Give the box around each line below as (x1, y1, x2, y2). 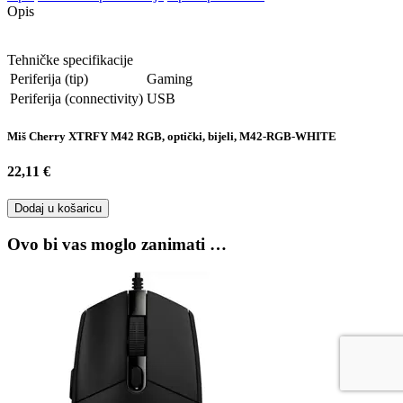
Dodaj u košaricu (14, 201, 102, 216)
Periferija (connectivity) (10, 90, 143, 106)
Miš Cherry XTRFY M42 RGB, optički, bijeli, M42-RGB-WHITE (7, 130, 336, 144)
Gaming (147, 70, 193, 86)
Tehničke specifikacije (7, 51, 133, 67)
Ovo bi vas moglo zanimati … (7, 235, 227, 255)
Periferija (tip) (10, 70, 88, 86)
